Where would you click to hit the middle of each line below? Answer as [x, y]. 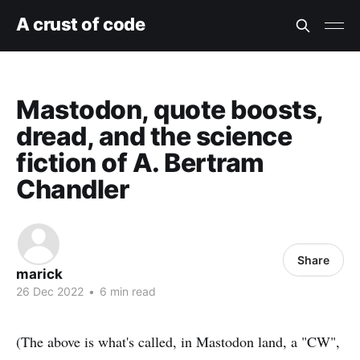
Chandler [73, 189]
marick [39, 274]
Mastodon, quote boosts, [170, 110]
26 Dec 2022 [50, 291]
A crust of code [81, 24]
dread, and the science [154, 136]
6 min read [126, 291]
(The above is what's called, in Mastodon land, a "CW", [178, 342]
